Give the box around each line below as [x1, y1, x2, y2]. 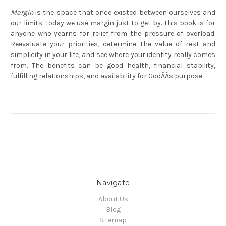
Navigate [96, 178, 130, 188]
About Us [98, 195, 128, 204]
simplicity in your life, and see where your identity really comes [11, 50, 215, 60]
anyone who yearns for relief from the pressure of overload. [11, 29, 215, 38]
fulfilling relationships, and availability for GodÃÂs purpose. [11, 72, 203, 81]
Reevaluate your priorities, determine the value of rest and [11, 40, 215, 49]
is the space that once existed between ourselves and [33, 8, 215, 17]
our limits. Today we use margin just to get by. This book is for [11, 19, 215, 28]
